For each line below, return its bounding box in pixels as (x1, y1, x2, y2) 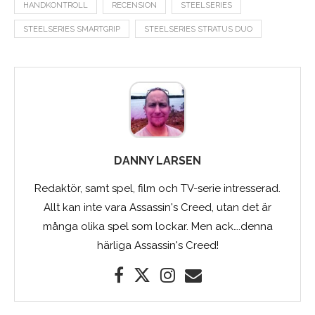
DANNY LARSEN (114, 153, 201, 167)
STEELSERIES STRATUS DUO (144, 24, 252, 34)
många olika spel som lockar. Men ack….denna (42, 219, 273, 233)
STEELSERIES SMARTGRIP (23, 24, 120, 34)
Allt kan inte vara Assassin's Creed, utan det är (44, 200, 271, 214)
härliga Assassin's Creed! (96, 238, 219, 252)
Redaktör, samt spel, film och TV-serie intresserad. (34, 181, 281, 195)
